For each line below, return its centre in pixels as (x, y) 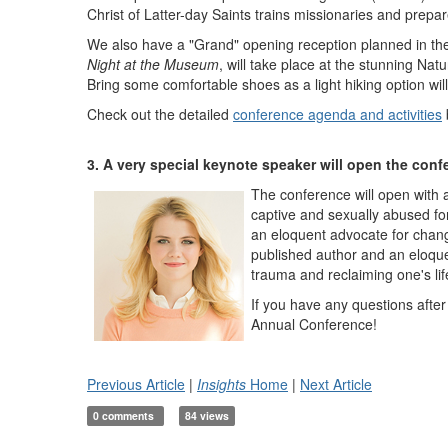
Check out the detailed (160, 114)
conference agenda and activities (337, 114)
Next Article (336, 384)
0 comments (125, 415)
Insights (221, 384)
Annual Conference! (314, 324)
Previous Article (136, 384)
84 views (206, 415)
